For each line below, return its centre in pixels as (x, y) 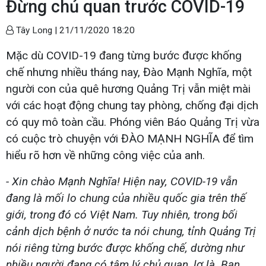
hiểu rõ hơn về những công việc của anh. (105, 155)
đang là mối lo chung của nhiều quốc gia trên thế (126, 198)
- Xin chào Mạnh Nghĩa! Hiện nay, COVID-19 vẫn (122, 181)
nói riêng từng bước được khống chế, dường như (125, 248)
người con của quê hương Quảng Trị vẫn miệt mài (128, 88)
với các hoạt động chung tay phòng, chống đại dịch (132, 105)
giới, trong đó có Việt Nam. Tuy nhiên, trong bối (122, 214)
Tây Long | (37, 30)
